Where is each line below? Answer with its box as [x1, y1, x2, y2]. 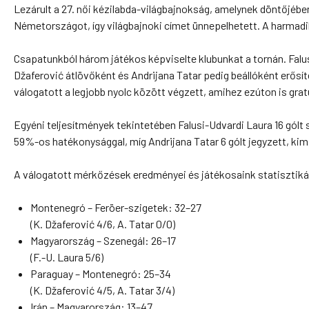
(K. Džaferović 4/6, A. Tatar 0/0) [30, 217, 175, 230]
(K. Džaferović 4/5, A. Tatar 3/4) [30, 283, 175, 297]
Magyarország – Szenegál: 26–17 [30, 234, 176, 247]
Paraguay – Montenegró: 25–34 [30, 267, 171, 280]
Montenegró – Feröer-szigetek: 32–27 [30, 201, 201, 214]
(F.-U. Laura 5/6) [30, 250, 103, 263]
